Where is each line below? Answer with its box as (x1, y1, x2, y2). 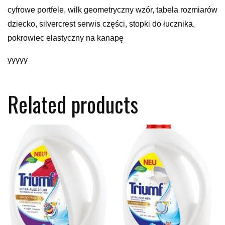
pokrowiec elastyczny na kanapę (8, 33, 124, 42)
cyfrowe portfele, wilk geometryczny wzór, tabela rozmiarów (8, 5, 217, 14)
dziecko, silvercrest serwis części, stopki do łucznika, (8, 19, 195, 28)
